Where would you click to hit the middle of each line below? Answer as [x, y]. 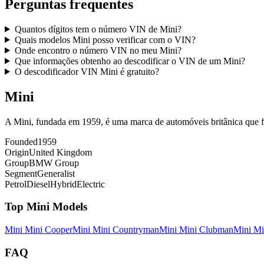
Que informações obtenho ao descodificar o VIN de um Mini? [130, 61]
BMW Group [54, 163]
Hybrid [63, 184]
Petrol [16, 184]
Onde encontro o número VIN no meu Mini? [98, 50]
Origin [17, 152]
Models [68, 207]
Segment [21, 173]
